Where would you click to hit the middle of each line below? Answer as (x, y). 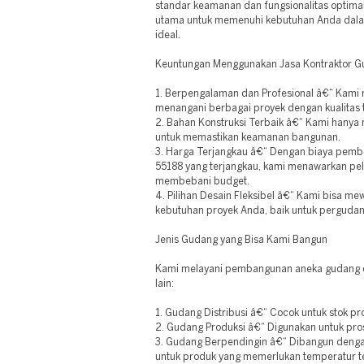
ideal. (168, 35)
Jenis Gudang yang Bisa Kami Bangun (241, 240)
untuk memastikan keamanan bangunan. (248, 138)
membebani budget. (202, 182)
